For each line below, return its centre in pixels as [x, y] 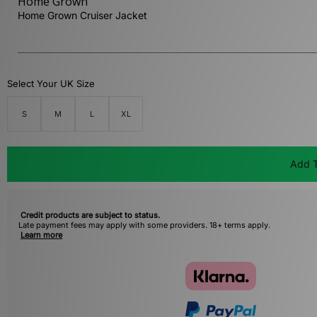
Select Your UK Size [51, 84]
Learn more [41, 235]
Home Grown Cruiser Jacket [82, 16]
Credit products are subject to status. [90, 215]
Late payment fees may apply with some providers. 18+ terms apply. [144, 225]
